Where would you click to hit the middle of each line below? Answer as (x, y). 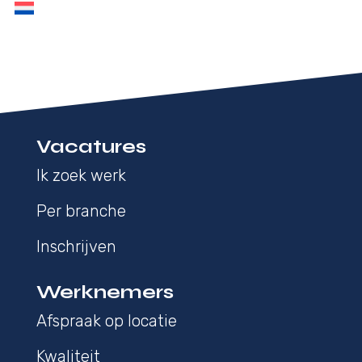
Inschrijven (76, 246)
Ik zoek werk (81, 175)
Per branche (81, 210)
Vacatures (91, 146)
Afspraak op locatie (106, 320)
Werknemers (105, 292)
